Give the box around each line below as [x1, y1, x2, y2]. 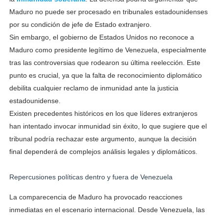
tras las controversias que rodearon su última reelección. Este [9, 59, 200, 66]
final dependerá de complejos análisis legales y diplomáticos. [9, 148, 197, 155]
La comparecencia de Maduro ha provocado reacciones [9, 193, 182, 201]
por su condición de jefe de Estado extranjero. [9, 21, 152, 28]
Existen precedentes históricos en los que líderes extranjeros [9, 109, 197, 117]
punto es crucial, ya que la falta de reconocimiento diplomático [9, 71, 202, 79]
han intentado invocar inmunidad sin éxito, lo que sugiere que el [9, 122, 207, 130]
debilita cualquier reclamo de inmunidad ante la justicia [9, 84, 178, 92]
